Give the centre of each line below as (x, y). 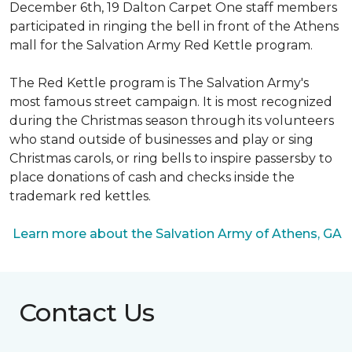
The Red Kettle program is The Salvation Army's (159, 83)
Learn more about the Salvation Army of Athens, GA (176, 234)
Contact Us (87, 312)
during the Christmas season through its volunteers (172, 121)
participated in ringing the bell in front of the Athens (174, 26)
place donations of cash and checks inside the (152, 177)
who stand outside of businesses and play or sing (161, 139)
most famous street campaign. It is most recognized (171, 102)
